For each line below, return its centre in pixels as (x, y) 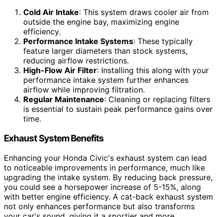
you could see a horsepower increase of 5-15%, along (102, 187)
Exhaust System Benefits (54, 139)
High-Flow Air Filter (60, 70)
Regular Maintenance (64, 100)
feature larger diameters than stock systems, (105, 51)
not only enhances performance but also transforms (99, 206)
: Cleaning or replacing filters (157, 100)
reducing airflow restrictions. (76, 61)
